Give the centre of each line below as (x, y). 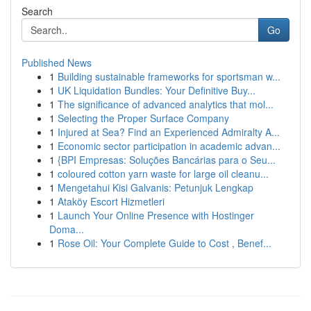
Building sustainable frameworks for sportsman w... (169, 76)
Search (37, 11)
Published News (57, 62)
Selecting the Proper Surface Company (143, 118)
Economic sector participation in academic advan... (169, 146)
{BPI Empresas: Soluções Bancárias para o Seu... (167, 160)
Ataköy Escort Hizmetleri (111, 201)
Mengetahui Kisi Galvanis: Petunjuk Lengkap (155, 187)
